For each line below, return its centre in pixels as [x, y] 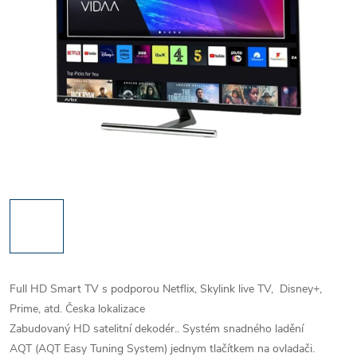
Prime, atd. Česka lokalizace [77, 309]
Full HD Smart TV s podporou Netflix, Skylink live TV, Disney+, [166, 289]
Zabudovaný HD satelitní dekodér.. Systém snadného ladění [157, 329]
